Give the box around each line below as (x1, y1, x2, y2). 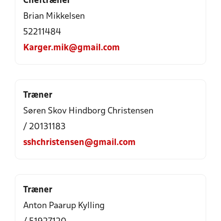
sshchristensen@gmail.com (23, 139, 136, 147)
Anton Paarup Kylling (23, 202, 105, 210)
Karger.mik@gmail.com (23, 44, 120, 52)
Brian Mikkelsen (23, 12, 85, 21)
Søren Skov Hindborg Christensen (23, 107, 153, 115)
